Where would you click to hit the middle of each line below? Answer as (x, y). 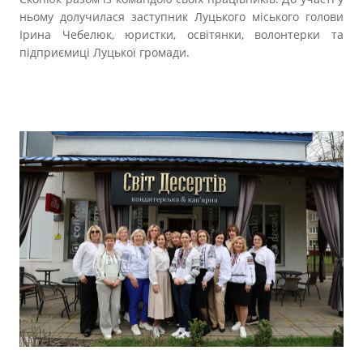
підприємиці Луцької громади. (105, 52)
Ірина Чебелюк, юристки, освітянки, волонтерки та (181, 34)
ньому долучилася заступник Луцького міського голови (181, 16)
